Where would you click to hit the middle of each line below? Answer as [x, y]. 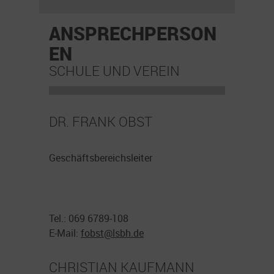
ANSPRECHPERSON [133, 33]
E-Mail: [65, 233]
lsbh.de [128, 233]
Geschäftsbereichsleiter [101, 157]
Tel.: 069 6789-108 [89, 219]
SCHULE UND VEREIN [114, 70]
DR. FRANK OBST [101, 121]
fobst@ [97, 233]
